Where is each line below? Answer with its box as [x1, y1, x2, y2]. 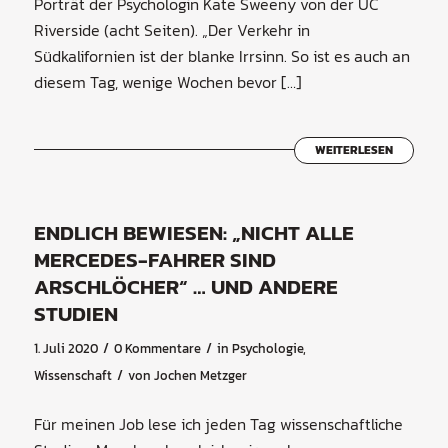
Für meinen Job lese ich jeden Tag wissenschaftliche [33, 411, 403, 436]
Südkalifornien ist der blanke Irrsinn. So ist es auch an [33, 43, 410, 68]
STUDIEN [33, 298, 118, 330]
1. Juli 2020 [33, 339, 98, 359]
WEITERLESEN [315, 140, 394, 159]
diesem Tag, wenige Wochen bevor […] [33, 69, 302, 94]
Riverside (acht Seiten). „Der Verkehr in [33, 17, 310, 42]
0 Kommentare [113, 339, 201, 359]
